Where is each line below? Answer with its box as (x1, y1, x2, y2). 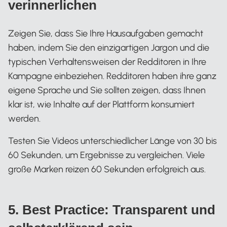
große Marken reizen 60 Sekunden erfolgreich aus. (8, 164, 206, 175)
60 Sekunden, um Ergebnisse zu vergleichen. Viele (8, 149, 205, 161)
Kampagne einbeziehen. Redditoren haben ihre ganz (8, 70, 216, 82)
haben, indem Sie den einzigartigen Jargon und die (8, 42, 209, 53)
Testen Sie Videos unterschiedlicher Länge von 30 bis (8, 135, 217, 146)
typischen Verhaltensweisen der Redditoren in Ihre (8, 56, 206, 67)
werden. (8, 113, 41, 124)
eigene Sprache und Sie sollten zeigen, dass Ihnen (8, 85, 206, 96)
